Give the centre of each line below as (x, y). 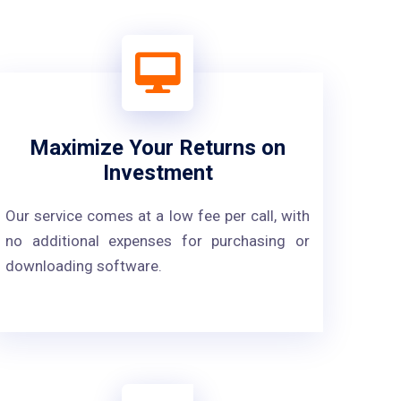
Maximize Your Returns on (158, 148)
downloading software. (84, 266)
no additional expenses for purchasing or (158, 241)
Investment (158, 173)
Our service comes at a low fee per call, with (158, 216)
